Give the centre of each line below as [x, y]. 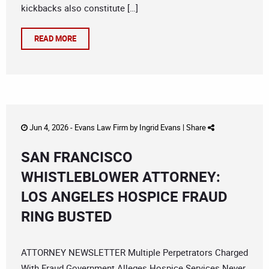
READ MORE [55, 39]
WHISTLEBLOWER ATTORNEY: [121, 177]
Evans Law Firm [101, 128]
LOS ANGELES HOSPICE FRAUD [124, 197]
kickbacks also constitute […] [80, 8]
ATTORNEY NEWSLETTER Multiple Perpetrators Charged [134, 252]
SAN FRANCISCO [77, 157]
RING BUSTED [67, 216]
